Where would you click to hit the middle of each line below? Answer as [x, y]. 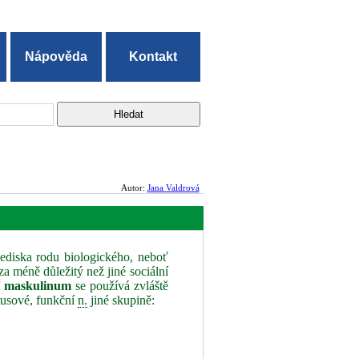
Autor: [134, 188]
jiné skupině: [121, 300]
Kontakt [153, 56]
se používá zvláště [120, 286]
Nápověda [56, 56]
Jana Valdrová [173, 188]
